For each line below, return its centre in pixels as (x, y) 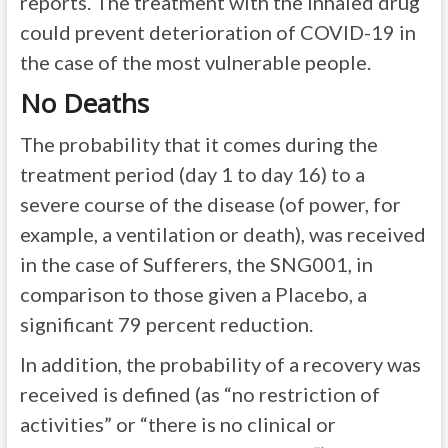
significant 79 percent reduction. (166, 324)
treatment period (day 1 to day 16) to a (192, 174)
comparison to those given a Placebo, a (193, 294)
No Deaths (84, 103)
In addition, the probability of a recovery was (220, 364)
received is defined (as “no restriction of (199, 394)
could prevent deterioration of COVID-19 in (217, 32)
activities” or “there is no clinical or (177, 424)
